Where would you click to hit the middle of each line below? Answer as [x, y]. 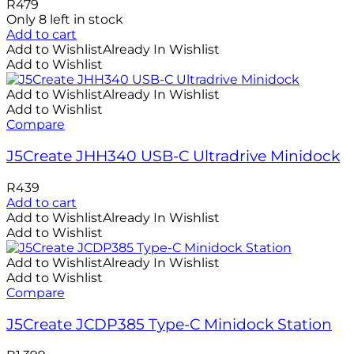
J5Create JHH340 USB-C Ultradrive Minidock [173, 156]
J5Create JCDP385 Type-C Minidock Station [169, 324]
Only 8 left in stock [65, 20]
